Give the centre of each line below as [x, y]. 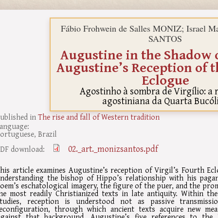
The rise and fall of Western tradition [99, 117]
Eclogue [165, 80]
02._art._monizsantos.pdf [113, 148]
